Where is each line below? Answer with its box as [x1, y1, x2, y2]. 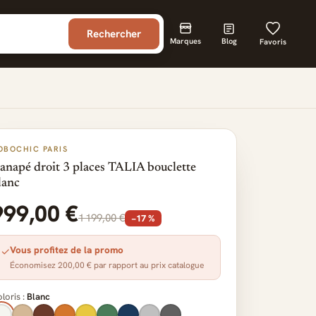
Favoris [259, 36, 287, 47]
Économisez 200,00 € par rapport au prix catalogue [10, 260, 204, 271]
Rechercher [87, 27, 141, 41]
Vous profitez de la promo [10, 243, 123, 256]
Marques [169, 35, 202, 46]
